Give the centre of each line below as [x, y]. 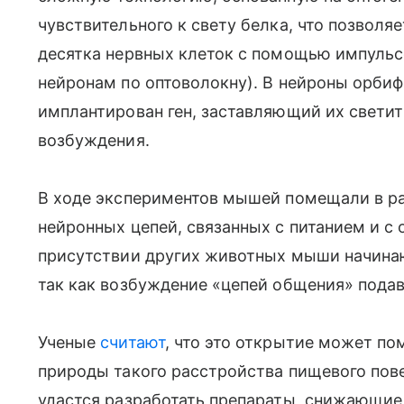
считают [133, 342]
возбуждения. [94, 140]
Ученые [69, 342]
